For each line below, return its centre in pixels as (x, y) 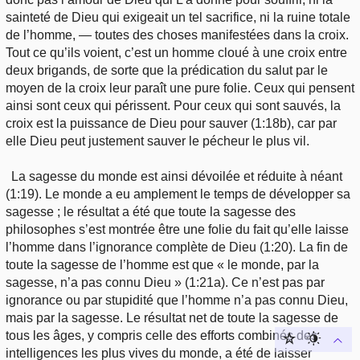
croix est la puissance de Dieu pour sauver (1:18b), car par (171, 124)
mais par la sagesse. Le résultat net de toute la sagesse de (172, 318)
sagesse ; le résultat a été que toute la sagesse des (151, 212)
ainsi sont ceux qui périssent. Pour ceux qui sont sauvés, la (173, 106)
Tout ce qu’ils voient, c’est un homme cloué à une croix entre (176, 53)
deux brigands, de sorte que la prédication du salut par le (167, 71)
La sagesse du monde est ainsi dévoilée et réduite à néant (177, 177)
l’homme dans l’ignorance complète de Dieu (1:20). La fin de (177, 247)
